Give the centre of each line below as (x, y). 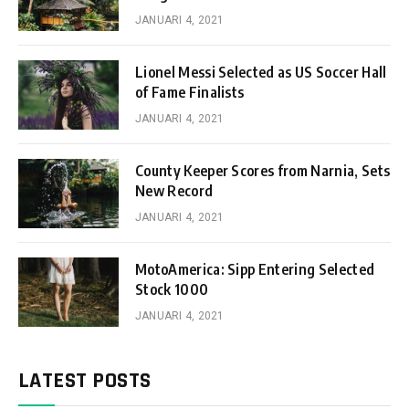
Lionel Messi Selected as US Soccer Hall (261, 72)
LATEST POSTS (85, 380)
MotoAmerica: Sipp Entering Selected (255, 269)
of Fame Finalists (190, 92)
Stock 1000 (172, 289)
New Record (174, 190)
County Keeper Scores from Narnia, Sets (263, 170)
